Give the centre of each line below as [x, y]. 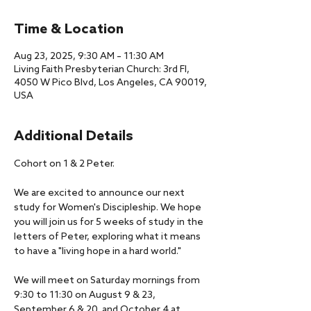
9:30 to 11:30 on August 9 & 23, [86, 295]
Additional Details [74, 137]
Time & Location [69, 30]
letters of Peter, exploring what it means [108, 237]
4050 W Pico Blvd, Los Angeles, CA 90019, [110, 83]
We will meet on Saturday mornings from [108, 281]
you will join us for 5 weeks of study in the [110, 222]
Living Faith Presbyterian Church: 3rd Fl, [102, 70]
